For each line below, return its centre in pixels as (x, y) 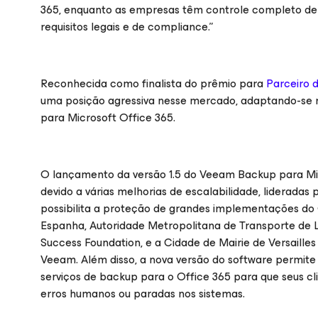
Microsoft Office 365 (120, 117)
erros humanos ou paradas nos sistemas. (143, 294)
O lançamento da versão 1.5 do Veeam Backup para (173, 174)
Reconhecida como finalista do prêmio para (153, 83)
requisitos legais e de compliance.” (127, 27)
